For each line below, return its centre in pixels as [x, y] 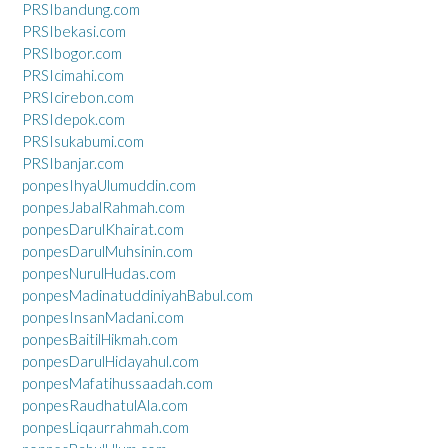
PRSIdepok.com [73, 118]
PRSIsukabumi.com [83, 140]
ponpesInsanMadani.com [103, 316]
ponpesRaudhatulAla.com [105, 404]
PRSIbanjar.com [73, 162]
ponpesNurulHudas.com [99, 272]
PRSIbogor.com [72, 52]
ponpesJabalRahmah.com [103, 206]
